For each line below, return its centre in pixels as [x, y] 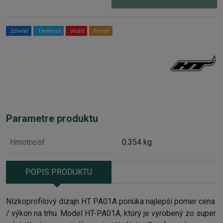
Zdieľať [20, 31]
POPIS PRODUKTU [59, 172]
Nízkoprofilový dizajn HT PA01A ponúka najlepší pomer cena [111, 201]
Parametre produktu [52, 118]
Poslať [102, 31]
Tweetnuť [50, 31]
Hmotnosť [27, 142]
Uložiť [78, 31]
